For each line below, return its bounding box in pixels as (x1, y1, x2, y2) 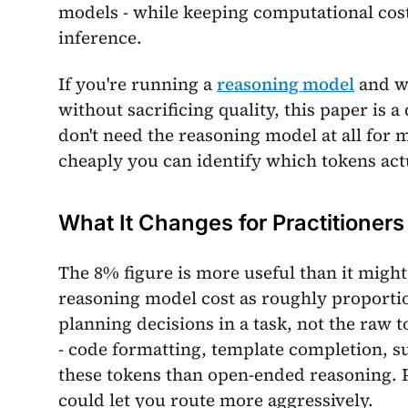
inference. (58, 25, 142, 49)
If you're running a (58, 72, 217, 97)
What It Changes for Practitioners (58, 209, 404, 237)
